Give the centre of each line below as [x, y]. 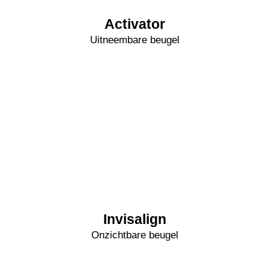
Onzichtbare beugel [134, 235]
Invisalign [134, 219]
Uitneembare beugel [134, 40]
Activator [134, 24]
